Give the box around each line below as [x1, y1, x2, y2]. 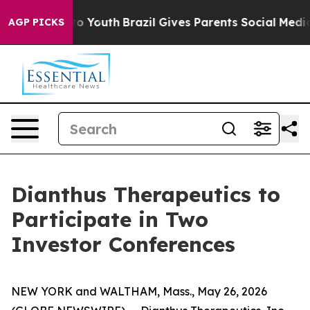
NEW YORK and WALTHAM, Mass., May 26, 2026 [11, 284, 267, 298]
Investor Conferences [11, 231, 235, 257]
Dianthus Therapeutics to [11, 181, 280, 208]
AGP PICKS [8, 16, 64, 28]
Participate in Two [11, 206, 208, 232]
